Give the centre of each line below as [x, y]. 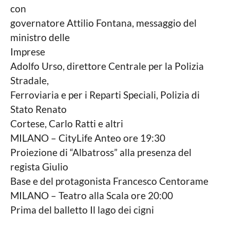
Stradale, [30, 81]
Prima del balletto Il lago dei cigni [82, 210]
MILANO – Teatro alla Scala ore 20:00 [92, 196]
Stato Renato [39, 109]
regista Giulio [39, 167]
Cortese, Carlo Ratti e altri [67, 124]
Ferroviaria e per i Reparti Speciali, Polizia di [105, 95]
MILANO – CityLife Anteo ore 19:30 [88, 138]
